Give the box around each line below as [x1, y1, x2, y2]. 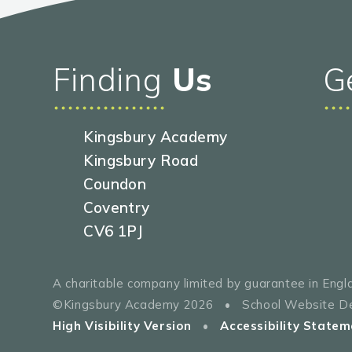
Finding [53, 60, 163, 100]
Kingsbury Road [83, 151, 199, 170]
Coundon [83, 174, 147, 194]
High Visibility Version [53, 318, 192, 334]
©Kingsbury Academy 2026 [53, 297, 218, 313]
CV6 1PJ [83, 222, 144, 241]
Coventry [83, 198, 150, 218]
